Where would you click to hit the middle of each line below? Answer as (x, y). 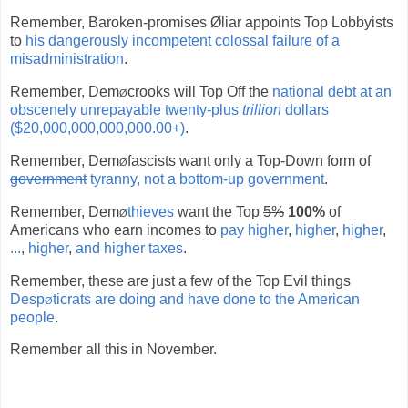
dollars (305, 110)
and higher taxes (129, 248)
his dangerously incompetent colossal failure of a (183, 41)
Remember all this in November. (113, 350)
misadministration (67, 59)
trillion (262, 110)
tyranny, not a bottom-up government (205, 178)
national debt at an (332, 92)
